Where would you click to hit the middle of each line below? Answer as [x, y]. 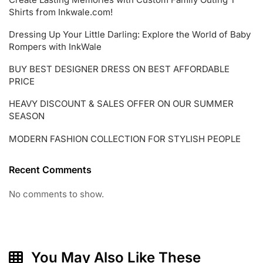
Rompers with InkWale [55, 46]
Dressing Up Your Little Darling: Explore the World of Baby [130, 34]
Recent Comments [50, 169]
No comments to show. [56, 194]
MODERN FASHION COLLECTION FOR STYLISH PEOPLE [125, 139]
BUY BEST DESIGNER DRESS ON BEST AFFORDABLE [119, 69]
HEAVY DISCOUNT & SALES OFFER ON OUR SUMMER [121, 103]
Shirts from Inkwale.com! [61, 12]
